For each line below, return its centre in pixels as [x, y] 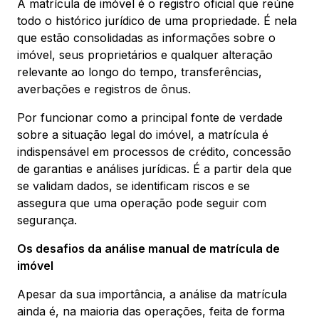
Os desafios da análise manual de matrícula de [148, 249]
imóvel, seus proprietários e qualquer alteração [145, 55]
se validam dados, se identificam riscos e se [134, 186]
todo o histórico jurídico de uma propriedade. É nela [157, 21]
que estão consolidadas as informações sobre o [146, 38]
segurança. [47, 220]
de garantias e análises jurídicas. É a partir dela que [155, 169]
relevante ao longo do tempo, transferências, [140, 72]
